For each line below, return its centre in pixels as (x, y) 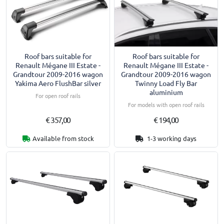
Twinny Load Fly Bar (166, 83)
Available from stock (63, 138)
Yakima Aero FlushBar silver (58, 83)
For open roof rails (58, 95)
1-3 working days (171, 138)
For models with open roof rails (166, 104)
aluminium (166, 92)
